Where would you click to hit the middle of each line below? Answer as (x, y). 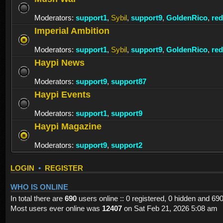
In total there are (38, 199)
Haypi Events (62, 95)
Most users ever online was (56, 209)
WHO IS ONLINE (39, 187)
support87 (129, 82)
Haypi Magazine (68, 126)
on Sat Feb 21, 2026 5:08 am (170, 209)
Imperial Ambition (72, 31)
